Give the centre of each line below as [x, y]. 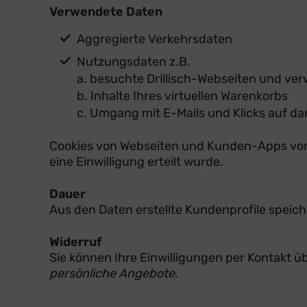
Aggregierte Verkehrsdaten [155, 39]
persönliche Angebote [112, 273]
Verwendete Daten [106, 11]
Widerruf [76, 242]
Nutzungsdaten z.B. [134, 61]
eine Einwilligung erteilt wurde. [136, 161]
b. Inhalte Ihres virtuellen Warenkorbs [182, 96]
